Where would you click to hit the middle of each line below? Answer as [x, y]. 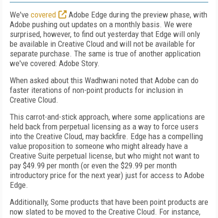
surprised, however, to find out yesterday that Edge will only [105, 34]
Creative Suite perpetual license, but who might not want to [105, 156]
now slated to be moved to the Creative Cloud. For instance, [105, 212]
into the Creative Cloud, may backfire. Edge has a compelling [106, 136]
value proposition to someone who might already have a [99, 146]
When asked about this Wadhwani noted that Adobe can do [104, 80]
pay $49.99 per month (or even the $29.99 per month [93, 165]
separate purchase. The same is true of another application [105, 54]
